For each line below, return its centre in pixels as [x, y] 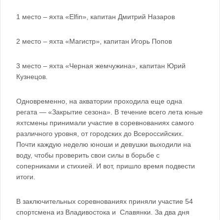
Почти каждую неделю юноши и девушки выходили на [104, 144]
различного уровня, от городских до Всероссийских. [101, 134]
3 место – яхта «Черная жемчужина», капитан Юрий [101, 66]
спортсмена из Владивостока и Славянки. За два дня [103, 212]
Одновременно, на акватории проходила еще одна [99, 101]
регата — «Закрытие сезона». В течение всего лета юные [110, 112]
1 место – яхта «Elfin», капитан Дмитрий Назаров [96, 17]
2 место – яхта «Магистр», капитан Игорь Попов [94, 41]
